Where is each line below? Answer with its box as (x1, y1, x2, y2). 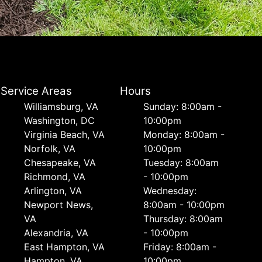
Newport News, (24, 199, 94, 211)
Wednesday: (143, 185, 196, 196)
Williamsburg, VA (24, 101, 99, 112)
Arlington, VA (24, 185, 82, 196)
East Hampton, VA (24, 241, 105, 253)
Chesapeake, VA (24, 157, 96, 168)
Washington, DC (24, 115, 95, 126)
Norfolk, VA (24, 143, 76, 154)
